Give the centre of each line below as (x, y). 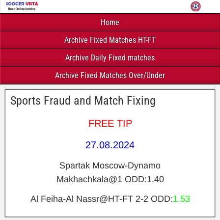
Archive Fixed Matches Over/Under (110, 75)
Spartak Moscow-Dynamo (110, 165)
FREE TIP (110, 123)
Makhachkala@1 (89, 179)
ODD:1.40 (143, 179)
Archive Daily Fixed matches (110, 57)
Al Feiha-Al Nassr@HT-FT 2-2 (90, 199)
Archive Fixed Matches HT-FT (110, 40)
